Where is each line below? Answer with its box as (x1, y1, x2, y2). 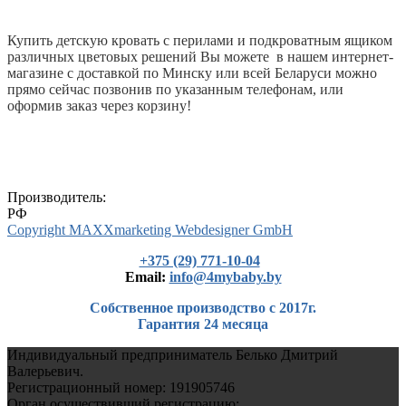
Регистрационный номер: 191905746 (7, 379, 235, 395)
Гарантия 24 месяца (138, 315, 268, 332)
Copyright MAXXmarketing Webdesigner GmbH (7, 221, 293, 237)
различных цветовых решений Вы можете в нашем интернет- (7, 48, 393, 64)
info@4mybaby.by (169, 268, 282, 285)
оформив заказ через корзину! (7, 97, 191, 113)
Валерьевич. (7, 362, 83, 379)
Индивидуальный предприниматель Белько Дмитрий (7, 346, 338, 362)
